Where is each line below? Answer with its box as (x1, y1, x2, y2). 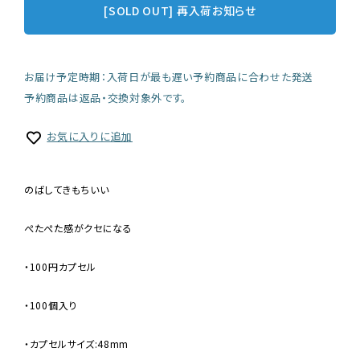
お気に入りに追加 (47, 129, 133, 145)
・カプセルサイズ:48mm (24, 336, 129, 350)
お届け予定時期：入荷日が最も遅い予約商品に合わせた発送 (24, 69, 313, 85)
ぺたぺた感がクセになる (24, 220, 133, 235)
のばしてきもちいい (24, 182, 109, 196)
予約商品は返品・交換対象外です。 (24, 90, 188, 106)
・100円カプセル (24, 259, 96, 273)
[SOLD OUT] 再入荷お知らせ (104, 2, 256, 18)
